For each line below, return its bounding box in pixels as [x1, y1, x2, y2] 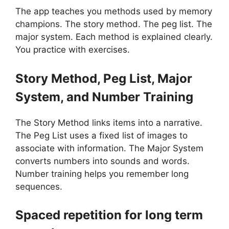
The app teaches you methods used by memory [15, 6, 212, 17]
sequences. [15, 181, 62, 192]
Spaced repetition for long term [15, 208, 203, 223]
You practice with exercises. [15, 44, 130, 55]
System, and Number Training [15, 89, 193, 104]
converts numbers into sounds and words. [15, 155, 190, 166]
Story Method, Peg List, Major [15, 71, 192, 86]
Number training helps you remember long [15, 168, 189, 179]
